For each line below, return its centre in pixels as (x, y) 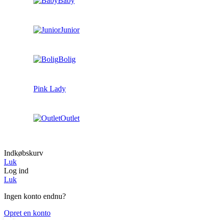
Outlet (70, 118)
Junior (70, 29)
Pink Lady (50, 88)
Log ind (16, 170)
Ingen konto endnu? (35, 196)
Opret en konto (27, 213)
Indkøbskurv (24, 153)
